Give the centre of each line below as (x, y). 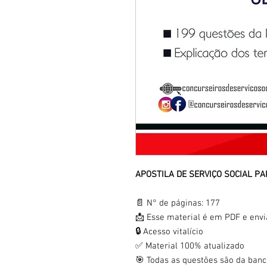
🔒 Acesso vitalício (169, 232)
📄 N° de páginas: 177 (178, 204)
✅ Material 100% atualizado (190, 246)
